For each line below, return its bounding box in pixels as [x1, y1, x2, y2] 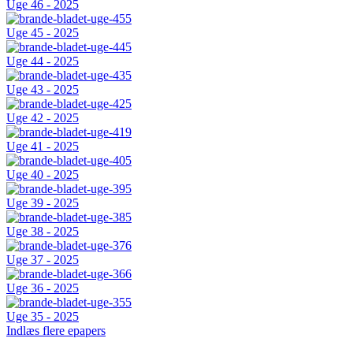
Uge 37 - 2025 [6, 253, 79, 267]
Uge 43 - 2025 [6, 83, 79, 97]
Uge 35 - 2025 [6, 310, 79, 324]
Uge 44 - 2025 [6, 54, 79, 69]
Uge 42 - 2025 [6, 111, 79, 125]
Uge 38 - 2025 [6, 225, 79, 239]
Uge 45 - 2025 [6, 26, 79, 40]
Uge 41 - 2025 [6, 139, 79, 154]
